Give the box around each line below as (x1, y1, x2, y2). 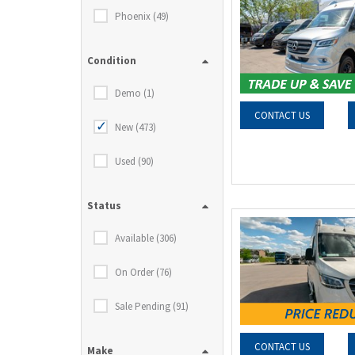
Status (87, 199, 121, 212)
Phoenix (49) (115, 10, 169, 23)
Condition (87, 54, 136, 67)
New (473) (115, 120, 156, 134)
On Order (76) (115, 265, 172, 279)
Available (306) (115, 231, 177, 245)
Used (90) (115, 155, 154, 168)
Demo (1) (115, 86, 155, 100)
